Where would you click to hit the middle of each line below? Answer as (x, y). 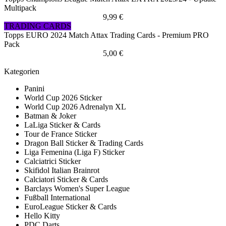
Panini (34, 89)
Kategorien (22, 72)
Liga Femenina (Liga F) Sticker (74, 152)
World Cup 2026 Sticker (63, 98)
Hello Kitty (42, 216)
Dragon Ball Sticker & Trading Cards (84, 143)
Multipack (20, 8)
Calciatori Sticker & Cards (66, 180)
